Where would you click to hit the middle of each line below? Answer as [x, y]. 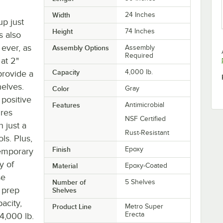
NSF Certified [146, 118]
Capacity [66, 72]
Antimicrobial [145, 105]
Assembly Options [80, 48]
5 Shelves [140, 182]
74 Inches [140, 31]
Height [62, 31]
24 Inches [140, 14]
